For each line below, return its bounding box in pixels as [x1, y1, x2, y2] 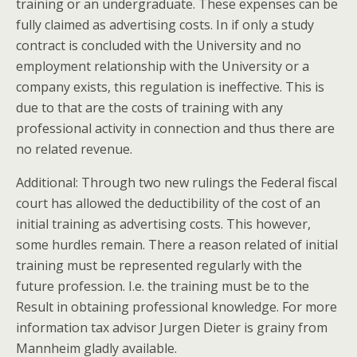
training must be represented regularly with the [16, 257, 302, 274]
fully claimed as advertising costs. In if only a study [16, 16, 314, 33]
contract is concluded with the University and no [16, 37, 301, 54]
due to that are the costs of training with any [16, 99, 283, 116]
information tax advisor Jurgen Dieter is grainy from [16, 319, 328, 336]
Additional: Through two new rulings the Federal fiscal [16, 174, 337, 191]
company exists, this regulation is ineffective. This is [16, 78, 324, 96]
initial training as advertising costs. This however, [16, 215, 311, 233]
